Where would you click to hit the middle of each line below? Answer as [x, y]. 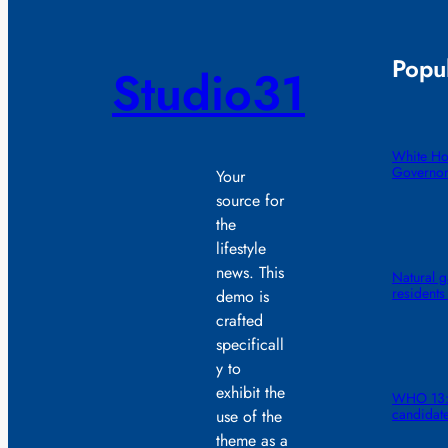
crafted [239, 321]
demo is [242, 297]
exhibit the [250, 393]
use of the [249, 417]
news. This [250, 273]
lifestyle [241, 249]
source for [250, 201]
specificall [250, 345]
